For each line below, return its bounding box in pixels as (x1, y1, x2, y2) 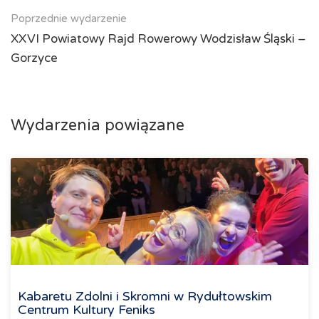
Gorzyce (11, 51, 58, 66)
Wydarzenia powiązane (11, 116, 184, 135)
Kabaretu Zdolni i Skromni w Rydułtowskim (18, 288, 272, 305)
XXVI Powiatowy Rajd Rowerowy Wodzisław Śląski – (11, 31, 306, 47)
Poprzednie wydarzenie (11, 12, 127, 26)
